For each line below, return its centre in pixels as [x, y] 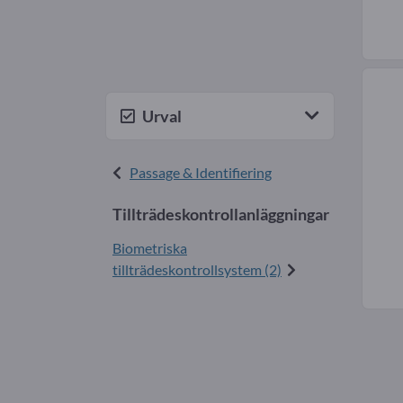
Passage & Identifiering [201, 173]
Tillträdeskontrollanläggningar [221, 215]
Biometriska [150, 248]
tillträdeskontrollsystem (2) [197, 270]
